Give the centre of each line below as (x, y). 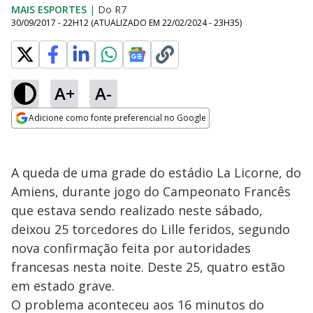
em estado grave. (63, 286)
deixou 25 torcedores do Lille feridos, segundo (151, 229)
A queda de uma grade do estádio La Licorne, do (156, 173)
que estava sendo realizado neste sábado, (137, 210)
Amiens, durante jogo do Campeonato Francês (151, 191)
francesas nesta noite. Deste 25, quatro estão (148, 267)
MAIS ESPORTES (49, 9)
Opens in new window (68, 137)
